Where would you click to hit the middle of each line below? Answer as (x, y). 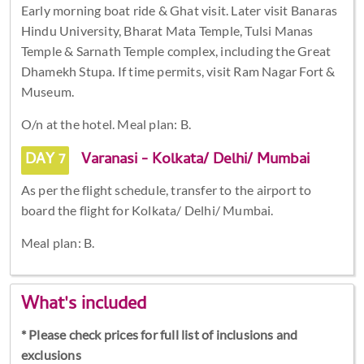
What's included (83, 306)
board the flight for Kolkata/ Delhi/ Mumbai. (147, 210)
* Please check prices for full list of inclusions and (159, 335)
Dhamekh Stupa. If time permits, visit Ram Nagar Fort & (178, 71)
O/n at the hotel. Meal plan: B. (106, 123)
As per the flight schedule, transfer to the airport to (166, 189)
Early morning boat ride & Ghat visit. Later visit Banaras (179, 10)
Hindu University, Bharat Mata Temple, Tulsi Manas (167, 30)
